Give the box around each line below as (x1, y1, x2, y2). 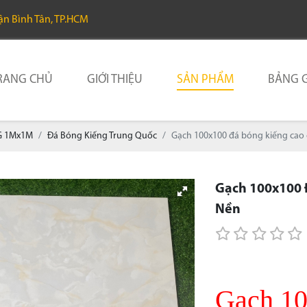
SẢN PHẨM (177, 73, 234, 86)
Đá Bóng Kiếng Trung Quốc (47, 131, 157, 141)
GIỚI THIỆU (87, 73, 143, 86)
